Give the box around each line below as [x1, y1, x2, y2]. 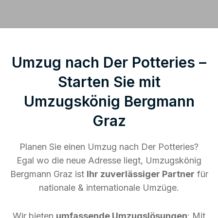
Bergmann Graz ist [10, 168, 87, 179]
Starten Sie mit [57, 73, 161, 91]
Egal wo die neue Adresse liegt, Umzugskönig [17, 155, 201, 165]
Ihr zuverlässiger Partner [86, 168, 195, 179]
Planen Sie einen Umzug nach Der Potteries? [19, 141, 199, 152]
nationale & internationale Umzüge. [39, 182, 179, 193]
